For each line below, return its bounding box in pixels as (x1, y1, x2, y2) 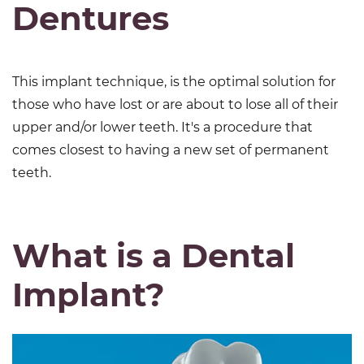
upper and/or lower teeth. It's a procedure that (12, 119, 313, 135)
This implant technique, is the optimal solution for (12, 74, 336, 89)
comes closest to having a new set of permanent (12, 142, 329, 158)
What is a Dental (12, 236, 295, 275)
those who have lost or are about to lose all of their (12, 97, 338, 112)
